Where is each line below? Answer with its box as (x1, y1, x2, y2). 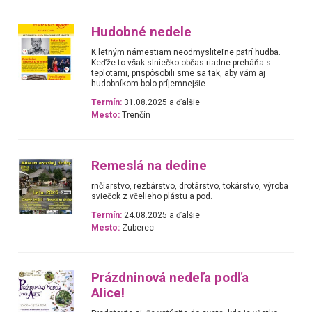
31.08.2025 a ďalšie (122, 97, 201, 108)
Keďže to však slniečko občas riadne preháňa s (91, 57, 272, 68)
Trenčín (120, 110, 151, 120)
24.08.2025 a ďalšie (122, 210, 201, 220)
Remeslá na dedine (91, 157, 208, 173)
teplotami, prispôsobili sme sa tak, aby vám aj (91, 68, 266, 78)
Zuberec (120, 222, 155, 233)
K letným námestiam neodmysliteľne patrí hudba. (91, 47, 281, 57)
